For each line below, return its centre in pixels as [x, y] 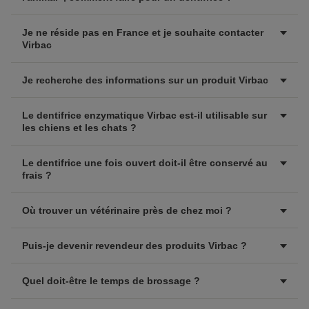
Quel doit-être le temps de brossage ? [111, 281]
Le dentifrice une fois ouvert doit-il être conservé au [145, 163]
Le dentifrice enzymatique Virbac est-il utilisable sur [144, 115]
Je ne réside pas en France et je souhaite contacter [143, 32]
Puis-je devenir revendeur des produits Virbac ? [134, 246]
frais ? [37, 175]
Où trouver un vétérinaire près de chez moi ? [127, 210]
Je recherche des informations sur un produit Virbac [145, 80]
